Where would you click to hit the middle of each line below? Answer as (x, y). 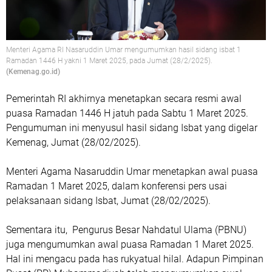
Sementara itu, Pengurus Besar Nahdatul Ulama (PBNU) (126, 230)
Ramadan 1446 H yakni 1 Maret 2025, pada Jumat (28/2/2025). (109, 61)
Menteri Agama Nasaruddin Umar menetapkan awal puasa (132, 172)
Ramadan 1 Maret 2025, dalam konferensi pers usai (117, 186)
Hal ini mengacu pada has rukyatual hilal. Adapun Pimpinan (135, 259)
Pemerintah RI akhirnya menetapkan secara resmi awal (124, 99)
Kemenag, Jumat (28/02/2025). (73, 142)
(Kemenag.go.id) (33, 72)
